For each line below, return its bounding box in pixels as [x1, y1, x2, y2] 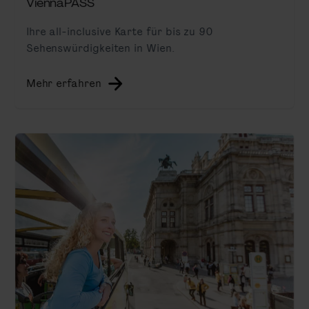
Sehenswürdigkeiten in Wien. [26, 40, 175, 55]
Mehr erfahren [26, 76, 101, 90]
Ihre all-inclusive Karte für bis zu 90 [26, 23, 214, 39]
